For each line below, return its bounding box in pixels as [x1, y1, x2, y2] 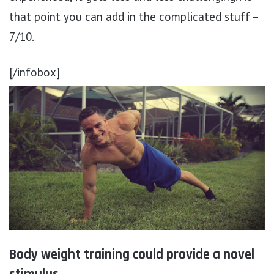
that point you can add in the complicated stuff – [9, 9, 258, 24]
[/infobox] [9, 64, 60, 80]
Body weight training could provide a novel [9, 245, 254, 264]
